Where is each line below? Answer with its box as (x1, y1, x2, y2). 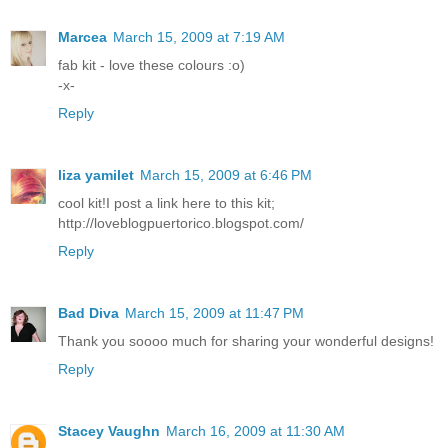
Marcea (58, 29, 107, 46)
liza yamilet (58, 167, 134, 184)
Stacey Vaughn (58, 423, 160, 440)
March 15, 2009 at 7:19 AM (113, 29, 285, 46)
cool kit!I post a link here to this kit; (58, 195, 275, 212)
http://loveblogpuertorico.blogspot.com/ (58, 215, 304, 232)
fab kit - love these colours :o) (58, 57, 245, 74)
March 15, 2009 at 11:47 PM (125, 305, 304, 322)
